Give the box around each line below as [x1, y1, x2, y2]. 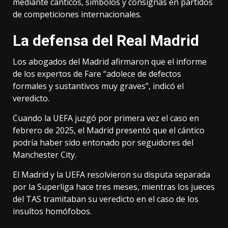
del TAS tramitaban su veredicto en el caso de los [13, 193, 198, 205]
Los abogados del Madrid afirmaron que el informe [13, 56, 207, 68]
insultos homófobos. [13, 206, 92, 217]
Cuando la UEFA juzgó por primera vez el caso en [13, 112, 199, 124]
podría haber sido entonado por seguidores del [13, 137, 193, 149]
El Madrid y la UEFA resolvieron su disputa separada [13, 169, 210, 181]
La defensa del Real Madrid [13, 32, 199, 50]
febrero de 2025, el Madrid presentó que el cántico [13, 125, 205, 136]
